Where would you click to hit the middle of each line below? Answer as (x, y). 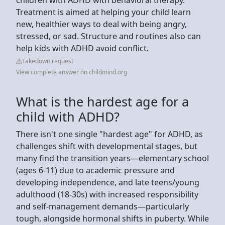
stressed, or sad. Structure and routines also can (108, 36)
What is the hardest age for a (102, 101)
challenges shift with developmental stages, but (107, 146)
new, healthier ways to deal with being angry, (101, 24)
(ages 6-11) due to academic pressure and (95, 170)
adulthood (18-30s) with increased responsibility (107, 194)
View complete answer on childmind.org (72, 72)
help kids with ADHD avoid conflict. (82, 48)
